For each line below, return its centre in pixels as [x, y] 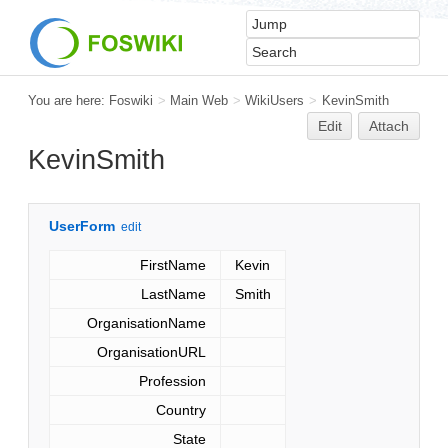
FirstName [173, 265]
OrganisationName [146, 323]
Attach [389, 126]
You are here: [68, 100]
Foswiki [131, 100]
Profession [172, 381]
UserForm [82, 226]
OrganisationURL [151, 352]
